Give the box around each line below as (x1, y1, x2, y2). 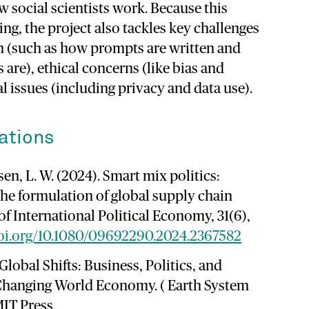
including (55, 81, 118, 97)
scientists (50, 1, 112, 17)
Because (150, 1, 204, 17)
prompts (90, 41, 147, 57)
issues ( (10, 81, 56, 97)
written (168, 41, 217, 57)
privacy (117, 81, 168, 97)
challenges (193, 21, 259, 37)
